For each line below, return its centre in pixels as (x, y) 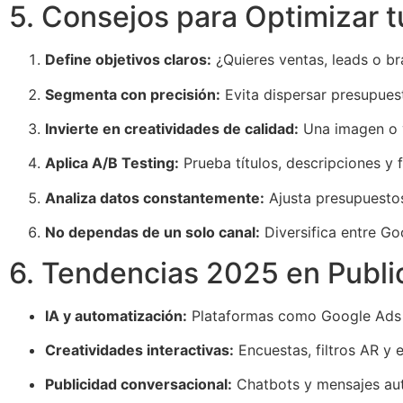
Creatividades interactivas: (139, 350)
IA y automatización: (116, 315)
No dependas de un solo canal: (152, 233)
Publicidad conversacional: (139, 385)
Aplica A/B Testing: (112, 163)
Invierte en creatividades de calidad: (172, 129)
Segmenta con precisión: (133, 94)
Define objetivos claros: (128, 60)
